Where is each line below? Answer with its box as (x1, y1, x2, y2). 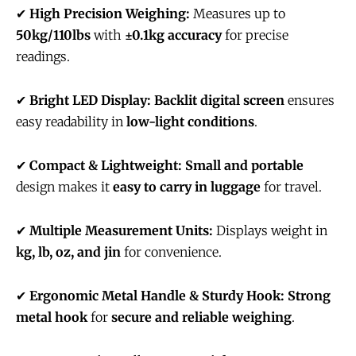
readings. (16, 48, 70, 64)
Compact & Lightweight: (29, 157, 182, 173)
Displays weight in (213, 222, 327, 238)
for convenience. (121, 243, 222, 260)
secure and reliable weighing (111, 308, 292, 325)
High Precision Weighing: (29, 5, 190, 21)
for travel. (261, 178, 322, 195)
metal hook (16, 308, 87, 325)
